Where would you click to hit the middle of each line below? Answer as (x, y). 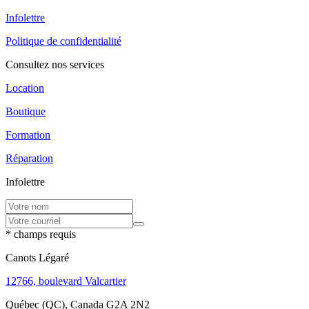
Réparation (29, 158)
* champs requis (41, 234)
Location (25, 88)
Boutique (26, 111)
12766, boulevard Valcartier (66, 281)
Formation (28, 134)
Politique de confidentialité (63, 41)
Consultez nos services (55, 64)
